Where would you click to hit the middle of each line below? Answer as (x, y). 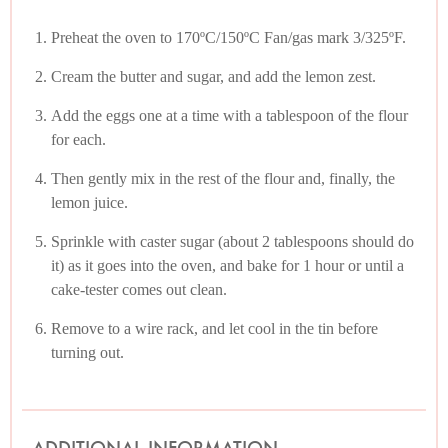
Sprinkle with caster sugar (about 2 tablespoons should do (232, 241)
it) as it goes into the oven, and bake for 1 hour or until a (227, 265)
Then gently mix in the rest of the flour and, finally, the (223, 178)
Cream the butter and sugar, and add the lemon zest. (213, 76)
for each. (78, 139)
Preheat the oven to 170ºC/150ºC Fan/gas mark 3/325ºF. (228, 37)
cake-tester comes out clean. (139, 289)
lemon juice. (89, 202)
